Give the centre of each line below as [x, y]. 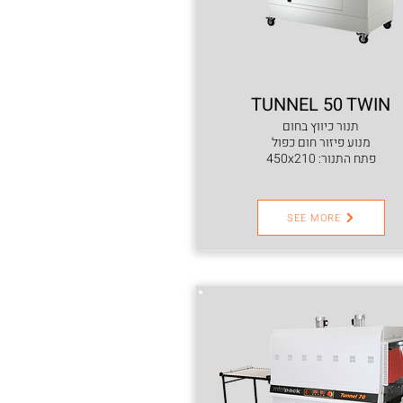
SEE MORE [314, 218]
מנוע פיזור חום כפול [321, 143]
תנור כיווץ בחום [321, 126]
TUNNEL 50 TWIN [321, 105]
